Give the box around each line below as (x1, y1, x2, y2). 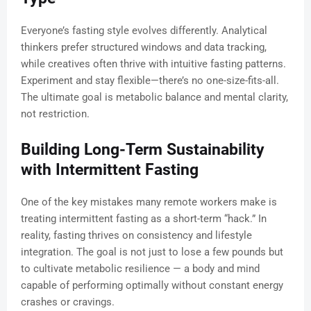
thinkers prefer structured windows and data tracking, (21, 41, 267, 54)
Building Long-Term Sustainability (21, 140, 264, 160)
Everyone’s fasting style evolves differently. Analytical (21, 24, 267, 37)
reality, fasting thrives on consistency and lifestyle (21, 229, 252, 242)
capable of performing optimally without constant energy (21, 279, 283, 292)
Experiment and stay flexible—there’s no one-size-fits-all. (21, 74, 279, 87)
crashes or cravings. (21, 296, 115, 309)
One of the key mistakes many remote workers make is (21, 196, 277, 209)
